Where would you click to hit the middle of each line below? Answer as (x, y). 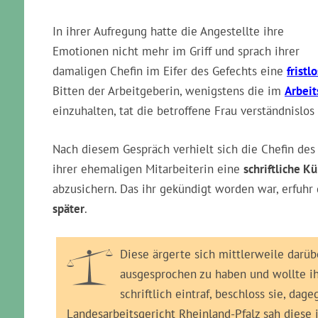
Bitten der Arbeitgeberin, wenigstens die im (169, 91)
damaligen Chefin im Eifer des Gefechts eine (170, 71)
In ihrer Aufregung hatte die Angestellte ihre (168, 31)
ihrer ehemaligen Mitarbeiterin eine (148, 169)
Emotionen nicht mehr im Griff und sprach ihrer (176, 51)
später (68, 209)
